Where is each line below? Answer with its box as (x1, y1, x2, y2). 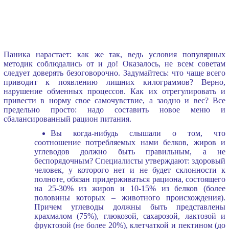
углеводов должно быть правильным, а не (34, 147, 226, 156)
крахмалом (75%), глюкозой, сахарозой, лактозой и (34, 211, 226, 220)
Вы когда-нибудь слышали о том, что (50, 128, 226, 138)
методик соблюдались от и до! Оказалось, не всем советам (3, 59, 226, 68)
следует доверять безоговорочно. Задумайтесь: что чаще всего (3, 68, 226, 77)
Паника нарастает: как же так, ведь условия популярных (3, 50, 226, 59)
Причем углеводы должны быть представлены (34, 202, 226, 211)
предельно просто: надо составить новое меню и (3, 105, 226, 114)
